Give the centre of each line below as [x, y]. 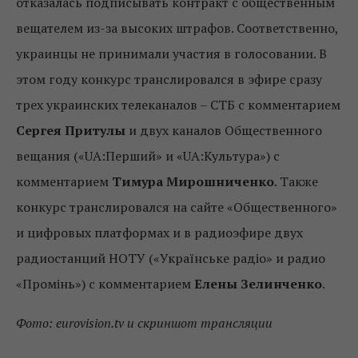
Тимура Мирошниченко [191, 181]
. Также [296, 181]
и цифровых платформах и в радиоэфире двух [159, 232]
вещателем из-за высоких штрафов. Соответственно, [177, 28]
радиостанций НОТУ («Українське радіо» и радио [171, 258]
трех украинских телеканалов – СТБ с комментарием [178, 104]
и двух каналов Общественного [224, 130]
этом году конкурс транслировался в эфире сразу [169, 79]
